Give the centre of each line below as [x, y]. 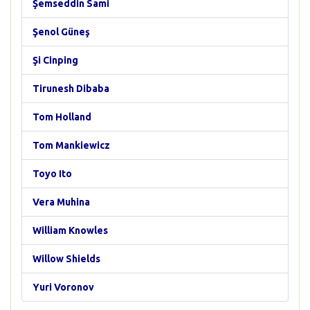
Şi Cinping [55, 60]
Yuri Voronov [63, 287]
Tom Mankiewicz [71, 145]
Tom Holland [62, 117]
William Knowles [70, 230]
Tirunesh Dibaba [71, 89]
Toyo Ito [52, 174]
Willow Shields [66, 259]
